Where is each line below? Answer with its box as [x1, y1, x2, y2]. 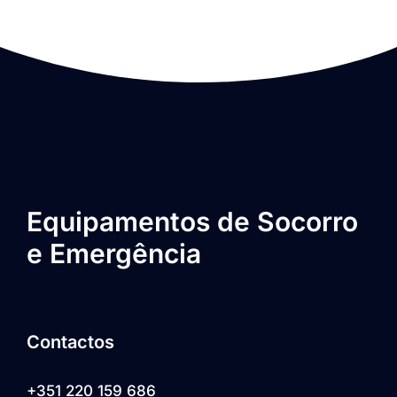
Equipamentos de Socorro [26, 205, 358, 237]
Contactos [26, 331, 114, 353]
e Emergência [26, 237, 201, 269]
